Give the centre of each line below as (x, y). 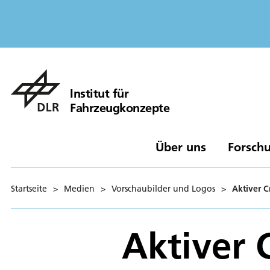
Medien (79, 188)
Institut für (99, 93)
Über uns (181, 146)
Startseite (29, 188)
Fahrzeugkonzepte (120, 107)
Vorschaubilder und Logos (163, 188)
